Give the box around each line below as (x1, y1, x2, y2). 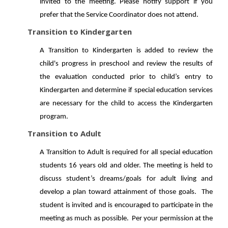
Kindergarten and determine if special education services (40, 87, 213, 94)
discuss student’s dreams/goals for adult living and (40, 175, 213, 183)
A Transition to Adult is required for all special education (40, 149, 213, 156)
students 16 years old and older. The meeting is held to (40, 162, 213, 169)
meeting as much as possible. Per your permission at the (40, 215, 213, 222)
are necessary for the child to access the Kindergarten (40, 100, 213, 107)
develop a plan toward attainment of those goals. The (40, 188, 213, 196)
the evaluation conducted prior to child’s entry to (40, 73, 213, 81)
